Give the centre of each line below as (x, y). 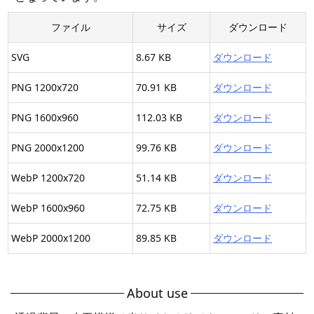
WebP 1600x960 (48, 208)
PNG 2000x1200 (48, 148)
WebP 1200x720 (48, 178)
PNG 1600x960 (45, 118)
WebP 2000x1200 (51, 238)
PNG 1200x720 (45, 88)
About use (157, 293)
